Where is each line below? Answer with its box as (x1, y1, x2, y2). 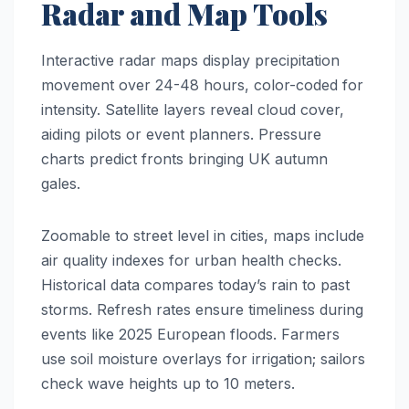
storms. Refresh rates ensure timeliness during (41, 299, 363, 319)
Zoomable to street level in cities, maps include (41, 225, 364, 245)
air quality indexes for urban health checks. (41, 250, 341, 269)
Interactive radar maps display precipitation (41, 50, 340, 69)
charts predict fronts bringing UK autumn (41, 149, 328, 168)
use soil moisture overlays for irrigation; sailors (41, 349, 365, 368)
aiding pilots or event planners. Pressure (41, 124, 321, 143)
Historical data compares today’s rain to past (41, 275, 350, 294)
